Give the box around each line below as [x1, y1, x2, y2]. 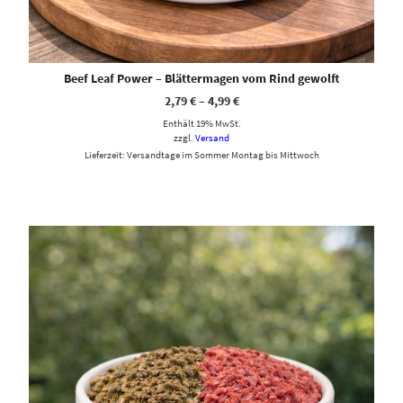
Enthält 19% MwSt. [162, 116, 241, 130]
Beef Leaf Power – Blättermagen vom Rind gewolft [63, 69, 340, 86]
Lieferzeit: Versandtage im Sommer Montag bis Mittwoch [84, 148, 319, 161]
